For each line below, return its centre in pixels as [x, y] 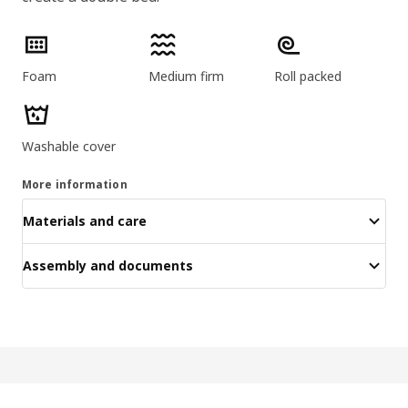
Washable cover [69, 146]
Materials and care [85, 221]
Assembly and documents [108, 266]
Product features [71, 38]
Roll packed [308, 76]
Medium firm [186, 76]
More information [75, 184]
